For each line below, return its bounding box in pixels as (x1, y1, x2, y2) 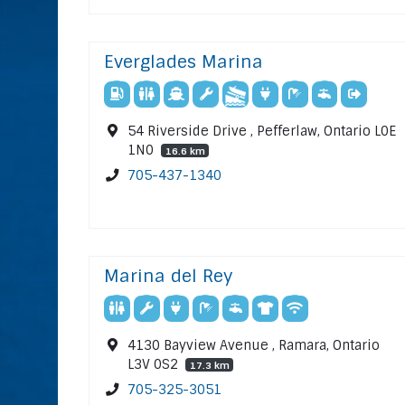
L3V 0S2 (127, 356, 183, 373)
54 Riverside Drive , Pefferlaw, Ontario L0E (127, 123, 397, 140)
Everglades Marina (104, 51, 263, 74)
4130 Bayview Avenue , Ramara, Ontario (127, 337, 381, 354)
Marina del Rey (104, 265, 232, 288)
